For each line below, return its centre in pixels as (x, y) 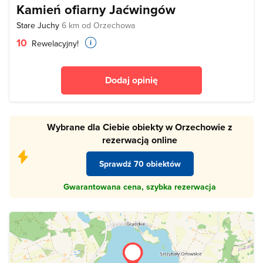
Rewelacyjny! (54, 44)
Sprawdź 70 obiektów (140, 163)
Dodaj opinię (131, 80)
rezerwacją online (140, 140)
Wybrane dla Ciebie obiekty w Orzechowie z (140, 127)
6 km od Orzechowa (98, 26)
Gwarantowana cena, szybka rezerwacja (140, 187)
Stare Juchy (39, 26)
